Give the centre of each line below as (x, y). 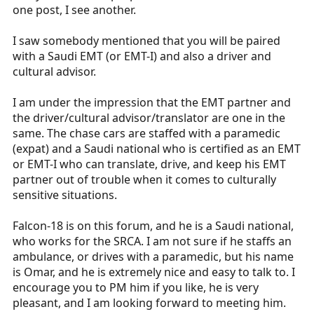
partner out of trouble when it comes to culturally (144, 179)
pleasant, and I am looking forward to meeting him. (149, 302)
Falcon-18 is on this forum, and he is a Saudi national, (153, 225)
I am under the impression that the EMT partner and (152, 102)
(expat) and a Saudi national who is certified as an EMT (157, 148)
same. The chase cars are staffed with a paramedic (146, 133)
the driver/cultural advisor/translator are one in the (149, 117)
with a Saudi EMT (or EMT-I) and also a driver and (142, 56)
